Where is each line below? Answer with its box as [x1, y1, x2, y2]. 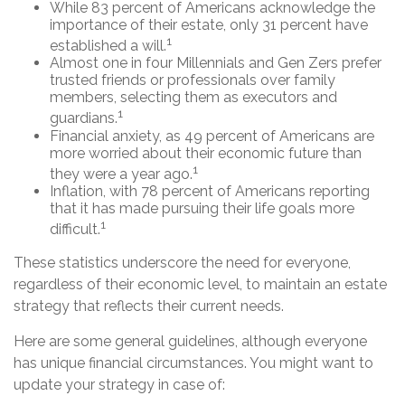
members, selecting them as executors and [50, 89, 337, 107]
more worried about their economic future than [50, 144, 362, 162]
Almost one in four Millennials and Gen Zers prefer [50, 54, 381, 72]
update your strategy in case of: [14, 376, 225, 394]
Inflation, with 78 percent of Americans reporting [50, 182, 370, 200]
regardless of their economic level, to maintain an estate [14, 276, 387, 294]
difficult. [50, 221, 100, 239]
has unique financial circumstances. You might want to [14, 354, 373, 372]
